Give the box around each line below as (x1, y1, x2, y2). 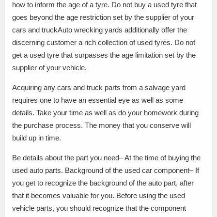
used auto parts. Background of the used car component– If (12, 166, 199, 175)
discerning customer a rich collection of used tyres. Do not (12, 38, 195, 47)
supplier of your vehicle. (12, 63, 87, 72)
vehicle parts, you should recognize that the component (12, 204, 186, 213)
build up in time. (12, 134, 61, 142)
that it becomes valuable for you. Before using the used (12, 191, 185, 200)
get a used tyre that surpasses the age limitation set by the (12, 51, 196, 60)
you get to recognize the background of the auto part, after (12, 179, 194, 187)
